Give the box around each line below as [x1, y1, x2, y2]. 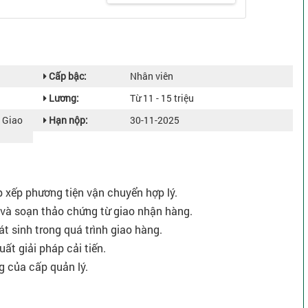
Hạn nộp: [47, 113, 88, 127]
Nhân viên [130, 69, 173, 83]
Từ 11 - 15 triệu [130, 91, 194, 105]
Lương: [47, 91, 79, 105]
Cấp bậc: [47, 69, 87, 83]
